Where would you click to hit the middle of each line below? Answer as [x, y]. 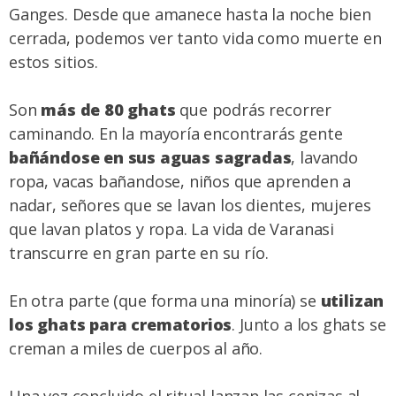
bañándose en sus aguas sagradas [150, 158]
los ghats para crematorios [121, 325]
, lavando [324, 158]
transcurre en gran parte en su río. [139, 253]
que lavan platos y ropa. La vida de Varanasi [172, 229]
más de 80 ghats [108, 110]
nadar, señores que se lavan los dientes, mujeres [190, 206]
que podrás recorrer [253, 110]
